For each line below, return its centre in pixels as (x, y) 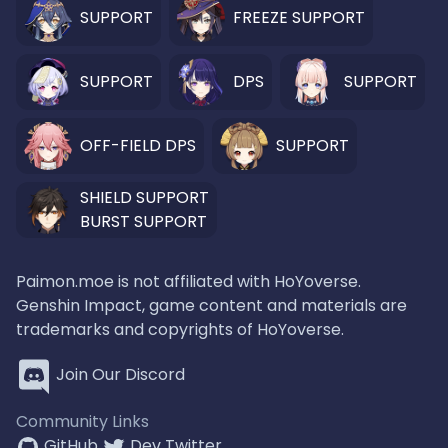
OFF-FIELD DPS (138, 145)
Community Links (82, 421)
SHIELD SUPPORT (144, 197)
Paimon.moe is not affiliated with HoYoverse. (188, 281)
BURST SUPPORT (143, 221)
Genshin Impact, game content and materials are (211, 305)
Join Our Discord (120, 375)
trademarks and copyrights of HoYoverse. (180, 329)
